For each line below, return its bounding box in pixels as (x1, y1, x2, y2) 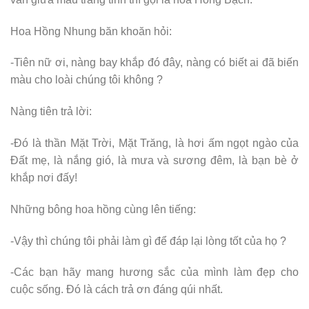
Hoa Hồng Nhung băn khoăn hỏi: (10, 25, 172, 37)
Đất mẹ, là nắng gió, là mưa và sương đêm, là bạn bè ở (10, 154, 299, 166)
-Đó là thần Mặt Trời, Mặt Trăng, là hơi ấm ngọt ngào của (10, 137, 299, 149)
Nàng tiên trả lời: (10, 106, 92, 118)
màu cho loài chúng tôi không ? (10, 74, 163, 86)
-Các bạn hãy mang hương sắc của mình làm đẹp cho (10, 266, 299, 279)
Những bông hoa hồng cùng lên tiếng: (10, 203, 196, 215)
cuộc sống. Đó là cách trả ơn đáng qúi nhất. (10, 283, 223, 296)
